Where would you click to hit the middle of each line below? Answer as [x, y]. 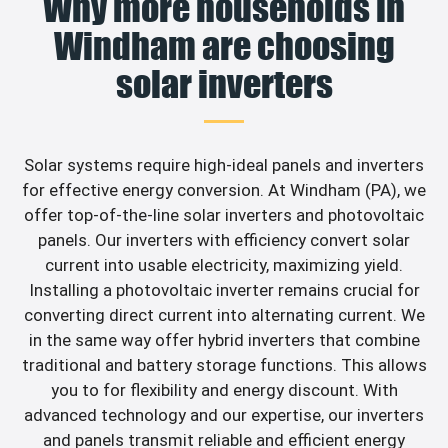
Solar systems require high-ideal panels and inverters [224, 165]
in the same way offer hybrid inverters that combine [224, 340]
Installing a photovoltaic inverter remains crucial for [224, 290]
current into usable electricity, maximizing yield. [224, 265]
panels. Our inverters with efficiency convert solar [224, 240]
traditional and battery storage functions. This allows [224, 365]
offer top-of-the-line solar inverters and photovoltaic [224, 215]
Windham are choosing [224, 46]
